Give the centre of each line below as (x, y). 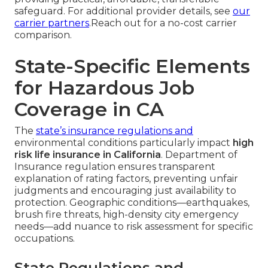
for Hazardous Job (104, 88)
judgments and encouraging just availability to (125, 191)
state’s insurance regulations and (115, 131)
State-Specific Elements (132, 66)
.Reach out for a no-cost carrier (163, 23)
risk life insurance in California (88, 155)
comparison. (43, 35)
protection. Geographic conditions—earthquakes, (132, 203)
